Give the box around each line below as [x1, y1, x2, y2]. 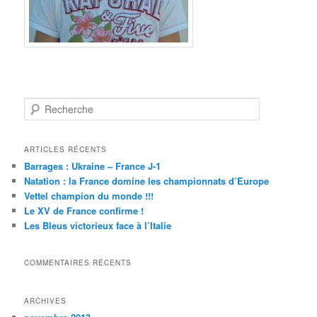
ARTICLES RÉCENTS [24, 144, 108, 155]
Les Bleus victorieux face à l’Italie [24, 219, 172, 233]
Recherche [24, 98, 69, 112]
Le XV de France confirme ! [24, 204, 144, 218]
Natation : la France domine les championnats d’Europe [24, 174, 270, 188]
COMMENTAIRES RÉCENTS [24, 257, 132, 267]
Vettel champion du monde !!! [24, 189, 154, 203]
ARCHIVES [24, 296, 67, 306]
